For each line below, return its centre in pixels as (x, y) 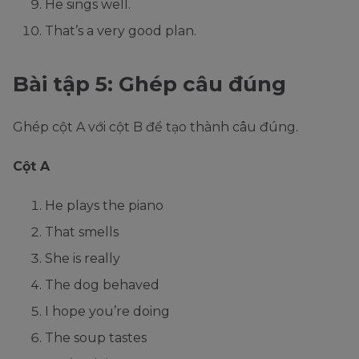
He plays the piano (104, 205)
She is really (83, 258)
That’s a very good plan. (121, 30)
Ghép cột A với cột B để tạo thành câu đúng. (155, 127)
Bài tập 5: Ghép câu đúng (149, 84)
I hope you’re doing (107, 311)
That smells (82, 232)
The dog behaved (102, 284)
